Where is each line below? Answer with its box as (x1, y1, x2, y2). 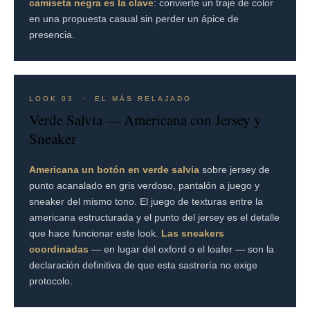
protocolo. (29, 275, 73, 286)
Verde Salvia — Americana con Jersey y (29, 109, 262, 129)
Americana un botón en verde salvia (29, 163, 199, 175)
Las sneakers (161, 227, 224, 239)
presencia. (29, 28, 75, 40)
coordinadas (29, 243, 89, 255)
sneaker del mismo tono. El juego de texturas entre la (29, 195, 263, 207)
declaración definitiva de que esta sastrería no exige (29, 259, 257, 271)
